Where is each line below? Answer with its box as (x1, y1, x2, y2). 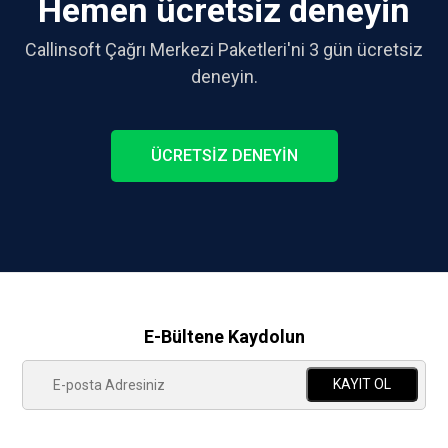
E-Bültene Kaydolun (143, 326, 305, 347)
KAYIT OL (332, 376, 391, 392)
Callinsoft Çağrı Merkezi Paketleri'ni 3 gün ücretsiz (25, 39, 423, 60)
